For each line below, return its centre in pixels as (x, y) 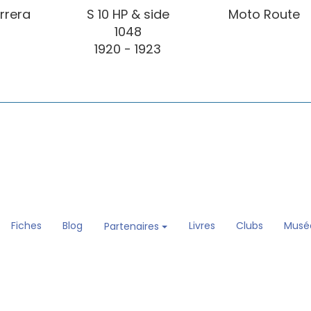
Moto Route (264, 15)
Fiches (26, 226)
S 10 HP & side (128, 15)
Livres (202, 226)
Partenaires (133, 227)
